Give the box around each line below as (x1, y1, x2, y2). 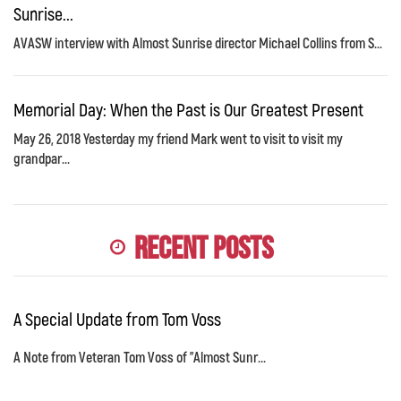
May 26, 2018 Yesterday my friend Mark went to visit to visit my (13, 129, 343, 147)
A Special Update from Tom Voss (13, 307, 221, 329)
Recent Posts (134, 229, 273, 269)
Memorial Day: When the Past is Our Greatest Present (13, 98, 363, 120)
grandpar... (13, 149, 70, 166)
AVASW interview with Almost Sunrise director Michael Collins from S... (13, 33, 382, 51)
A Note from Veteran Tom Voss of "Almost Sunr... (13, 347, 266, 365)
